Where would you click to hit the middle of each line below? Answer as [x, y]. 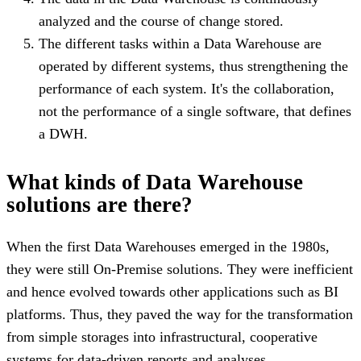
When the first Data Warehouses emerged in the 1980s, [168, 246]
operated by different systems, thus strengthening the [193, 66]
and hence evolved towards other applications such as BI [172, 291]
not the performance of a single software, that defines [195, 111]
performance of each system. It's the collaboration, [187, 88]
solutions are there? [100, 204]
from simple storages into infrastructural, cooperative [162, 336]
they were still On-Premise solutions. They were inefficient [180, 269]
